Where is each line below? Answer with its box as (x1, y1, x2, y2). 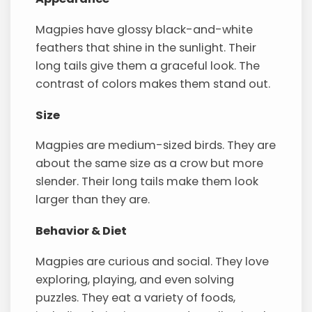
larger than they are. (36, 192, 150, 208)
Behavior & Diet (36, 222, 127, 239)
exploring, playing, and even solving (36, 271, 235, 288)
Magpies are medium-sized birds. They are (36, 137, 276, 154)
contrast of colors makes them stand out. (36, 76, 271, 93)
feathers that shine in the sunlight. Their (36, 40, 257, 56)
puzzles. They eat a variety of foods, (36, 289, 236, 306)
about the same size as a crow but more (36, 155, 264, 172)
